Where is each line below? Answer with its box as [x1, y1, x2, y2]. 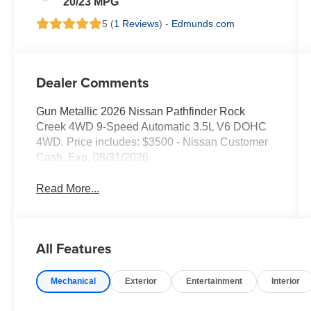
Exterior [125, 276, 158, 286]
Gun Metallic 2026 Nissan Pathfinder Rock [36, 105, 246, 117]
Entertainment [186, 276, 243, 286]
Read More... [36, 182, 100, 194]
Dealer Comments [36, 72, 150, 92]
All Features [36, 237, 112, 258]
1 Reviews [114, 17, 160, 29]
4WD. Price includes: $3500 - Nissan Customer [36, 135, 269, 148]
